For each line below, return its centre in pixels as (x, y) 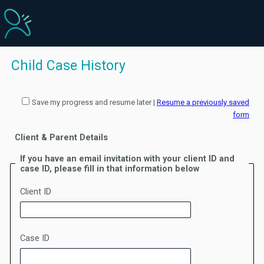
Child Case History (68, 66)
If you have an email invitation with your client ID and (127, 159)
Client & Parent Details (61, 138)
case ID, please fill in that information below (110, 169)
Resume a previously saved (203, 102)
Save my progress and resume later (92, 102)
